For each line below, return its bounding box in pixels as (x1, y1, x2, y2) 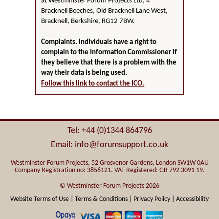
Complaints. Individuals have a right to (41, 38, 157, 46)
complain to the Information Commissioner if (41, 48, 177, 56)
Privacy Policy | (133, 195, 175, 203)
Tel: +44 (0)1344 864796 (67, 126, 152, 135)
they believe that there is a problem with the (41, 59, 177, 66)
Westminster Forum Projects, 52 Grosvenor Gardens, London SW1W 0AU (10, 159, 209, 167)
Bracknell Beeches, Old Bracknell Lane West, (41, 7, 168, 15)
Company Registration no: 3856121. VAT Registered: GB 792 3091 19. (14, 166, 205, 174)
